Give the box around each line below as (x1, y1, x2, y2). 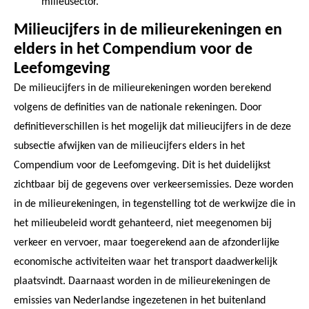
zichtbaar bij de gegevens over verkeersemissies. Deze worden (14, 179, 293, 190)
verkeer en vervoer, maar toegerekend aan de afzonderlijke (14, 237, 279, 248)
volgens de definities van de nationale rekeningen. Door (14, 101, 262, 113)
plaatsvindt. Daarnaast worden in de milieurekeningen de (14, 275, 270, 287)
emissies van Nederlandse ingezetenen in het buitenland (14, 295, 266, 306)
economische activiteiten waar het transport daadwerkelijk (14, 256, 277, 268)
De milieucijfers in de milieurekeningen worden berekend (14, 82, 271, 94)
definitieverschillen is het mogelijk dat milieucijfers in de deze (14, 121, 291, 132)
